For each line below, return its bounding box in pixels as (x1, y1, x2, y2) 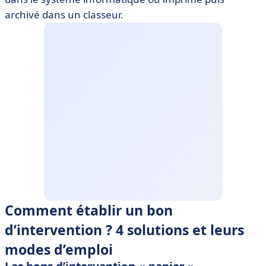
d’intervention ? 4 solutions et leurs (5, 220, 244, 239)
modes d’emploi (5, 240, 113, 259)
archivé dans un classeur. (5, 8, 123, 21)
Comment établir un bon (5, 201, 173, 220)
